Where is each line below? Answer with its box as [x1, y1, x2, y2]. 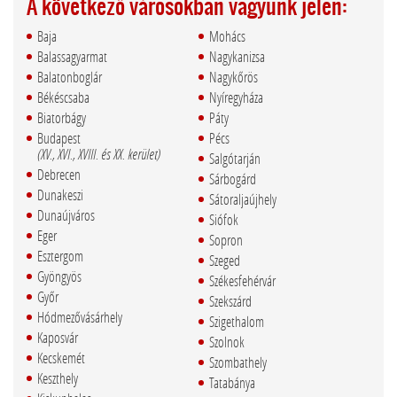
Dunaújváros [37, 206, 95, 225]
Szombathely [209, 353, 267, 372]
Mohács [209, 27, 245, 46]
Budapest [37, 128, 81, 148]
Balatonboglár [37, 67, 102, 87]
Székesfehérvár [209, 271, 276, 291]
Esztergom [37, 246, 83, 266]
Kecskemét [37, 348, 85, 368]
